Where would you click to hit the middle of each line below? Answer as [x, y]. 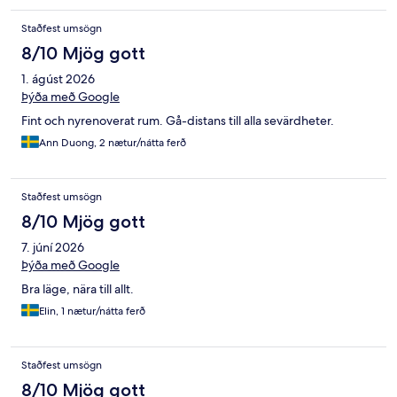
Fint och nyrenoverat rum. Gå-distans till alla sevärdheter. [178, 121]
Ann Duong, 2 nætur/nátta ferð [113, 143]
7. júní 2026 [53, 248]
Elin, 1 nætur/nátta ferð [92, 311]
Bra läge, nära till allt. [78, 289]
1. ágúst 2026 [58, 79]
